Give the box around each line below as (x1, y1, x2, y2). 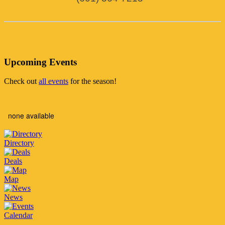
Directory (4, 139, 34, 148)
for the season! (68, 77, 117, 86)
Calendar (4, 211, 33, 220)
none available (8, 110, 54, 121)
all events (39, 77, 68, 86)
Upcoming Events (4, 56, 77, 67)
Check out (4, 77, 39, 86)
